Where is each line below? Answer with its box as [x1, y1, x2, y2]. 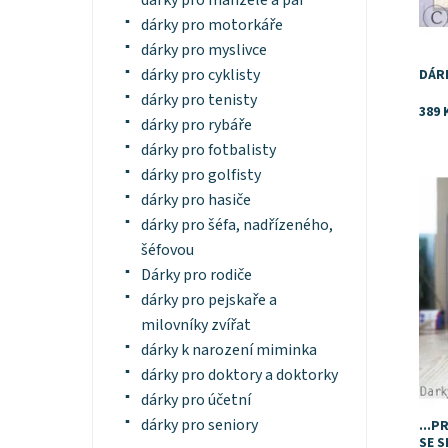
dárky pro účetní [140, 389, 251, 412]
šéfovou [140, 239, 194, 262]
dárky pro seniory [140, 414, 258, 437]
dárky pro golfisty [140, 164, 261, 187]
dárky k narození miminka [140, 339, 317, 362]
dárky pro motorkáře [140, 14, 283, 37]
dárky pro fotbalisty [140, 139, 276, 162]
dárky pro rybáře [140, 114, 252, 137]
